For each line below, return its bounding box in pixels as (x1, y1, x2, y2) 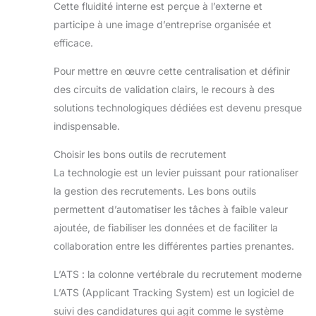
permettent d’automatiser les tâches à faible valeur (54, 203, 288, 216)
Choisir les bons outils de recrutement (54, 148, 226, 161)
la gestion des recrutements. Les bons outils (54, 185, 256, 197)
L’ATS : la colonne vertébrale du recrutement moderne (54, 268, 302, 281)
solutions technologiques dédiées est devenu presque (54, 102, 302, 114)
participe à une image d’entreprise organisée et (54, 18, 272, 31)
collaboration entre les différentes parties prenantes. (54, 240, 294, 253)
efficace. (54, 37, 93, 49)
